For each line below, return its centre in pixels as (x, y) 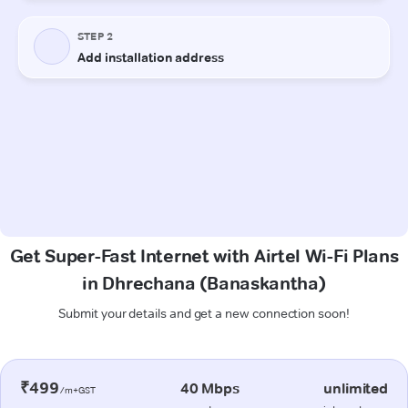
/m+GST (77, 390)
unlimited (356, 388)
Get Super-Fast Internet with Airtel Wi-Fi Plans (204, 255)
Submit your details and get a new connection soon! (204, 313)
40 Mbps (209, 388)
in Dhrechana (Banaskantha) (204, 283)
